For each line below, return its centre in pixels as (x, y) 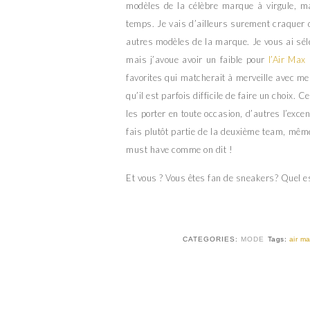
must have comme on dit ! (179, 150)
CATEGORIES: (211, 239)
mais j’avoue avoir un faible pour (197, 60)
